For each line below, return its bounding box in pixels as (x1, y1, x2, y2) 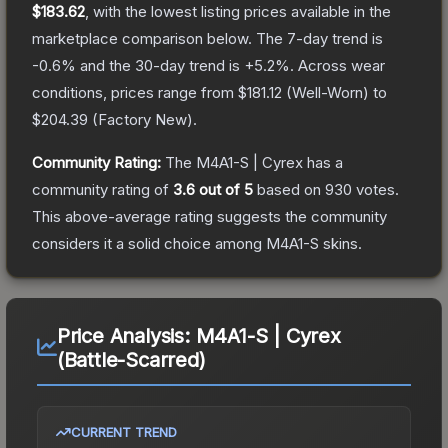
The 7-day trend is (256, 28, 383, 48)
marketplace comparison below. (32, 28, 252, 48)
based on (253, 179, 325, 199)
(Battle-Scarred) (56, 347, 206, 372)
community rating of (32, 179, 173, 199)
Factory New (98, 109, 187, 129)
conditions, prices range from (32, 82, 238, 102)
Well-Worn (292, 82, 363, 102)
